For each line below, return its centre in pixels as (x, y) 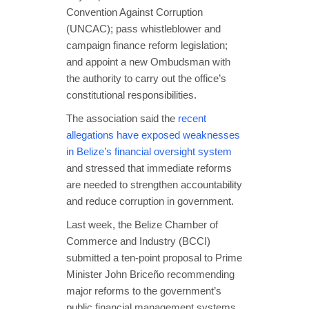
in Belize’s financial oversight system (149, 151)
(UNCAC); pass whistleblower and (143, 28)
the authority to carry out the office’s (146, 78)
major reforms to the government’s (144, 290)
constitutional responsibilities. (131, 94)
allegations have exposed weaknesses (153, 134)
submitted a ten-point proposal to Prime (154, 257)
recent (192, 118)
